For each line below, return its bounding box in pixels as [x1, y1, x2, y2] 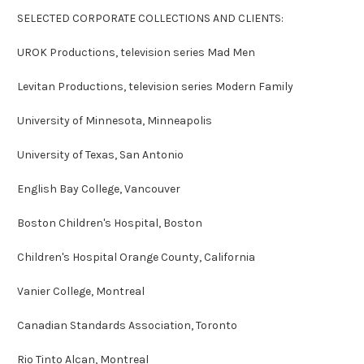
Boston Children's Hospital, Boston [17, 215, 202, 230]
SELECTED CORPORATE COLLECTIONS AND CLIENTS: [17, 11, 284, 25]
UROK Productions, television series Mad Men [17, 45, 255, 59]
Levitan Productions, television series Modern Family [17, 79, 293, 93]
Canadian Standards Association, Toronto [17, 318, 237, 332]
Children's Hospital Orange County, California [17, 249, 255, 264]
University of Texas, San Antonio [17, 147, 184, 162]
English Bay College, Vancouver [17, 181, 180, 196]
